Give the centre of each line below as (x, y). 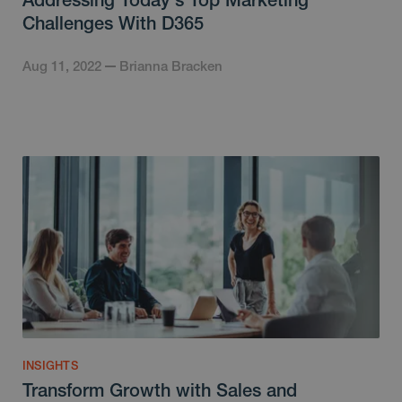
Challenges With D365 (113, 23)
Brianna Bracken (171, 66)
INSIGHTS (50, 366)
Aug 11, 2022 (62, 66)
